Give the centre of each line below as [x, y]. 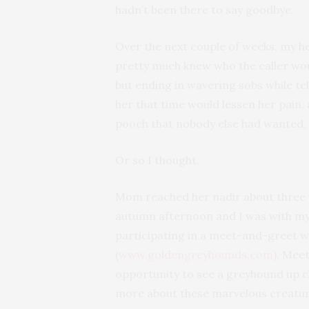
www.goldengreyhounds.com [196, 255]
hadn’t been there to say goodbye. [205, 10]
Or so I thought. [157, 160]
